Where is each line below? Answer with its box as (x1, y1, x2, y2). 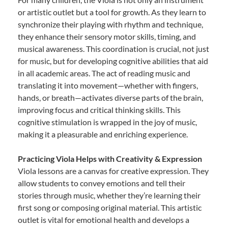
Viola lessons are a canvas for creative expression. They (18, 166, 209, 176)
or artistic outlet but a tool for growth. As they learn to (18, 7, 206, 17)
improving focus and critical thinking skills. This (18, 105, 181, 115)
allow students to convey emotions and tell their (18, 178, 185, 188)
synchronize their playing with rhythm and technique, (18, 19, 203, 30)
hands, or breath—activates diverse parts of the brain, (18, 93, 203, 103)
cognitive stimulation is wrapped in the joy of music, (18, 117, 197, 127)
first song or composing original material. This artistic (18, 203, 202, 213)
